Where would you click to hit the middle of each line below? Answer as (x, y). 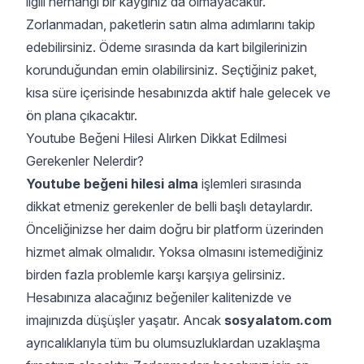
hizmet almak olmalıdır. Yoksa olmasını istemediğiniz (175, 252)
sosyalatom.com (278, 320)
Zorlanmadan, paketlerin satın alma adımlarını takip (171, 24)
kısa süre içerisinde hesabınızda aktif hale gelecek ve (178, 93)
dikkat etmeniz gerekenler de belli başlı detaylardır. (169, 206)
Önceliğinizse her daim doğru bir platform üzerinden (175, 229)
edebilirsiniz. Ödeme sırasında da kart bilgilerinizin (167, 47)
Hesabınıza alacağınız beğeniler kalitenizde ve (159, 297)
